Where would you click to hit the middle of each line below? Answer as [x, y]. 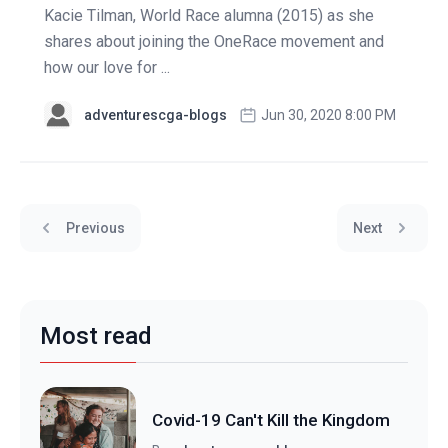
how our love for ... [107, 68]
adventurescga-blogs [155, 115]
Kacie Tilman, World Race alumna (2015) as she [209, 16]
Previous [95, 227]
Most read [96, 335]
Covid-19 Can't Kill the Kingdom [271, 419]
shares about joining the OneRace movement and [214, 42]
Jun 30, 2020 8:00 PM [328, 115]
